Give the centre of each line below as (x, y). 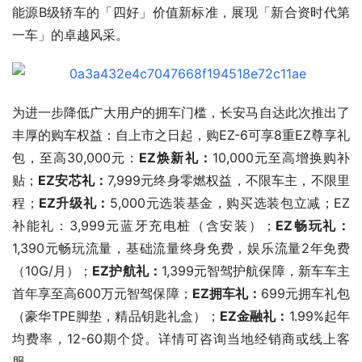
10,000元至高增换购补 (281, 158)
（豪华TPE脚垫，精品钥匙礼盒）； (116, 316)
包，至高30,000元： (76, 158)
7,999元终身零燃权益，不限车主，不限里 (229, 181)
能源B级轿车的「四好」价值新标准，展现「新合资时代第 (181, 13)
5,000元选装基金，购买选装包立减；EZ (230, 203)
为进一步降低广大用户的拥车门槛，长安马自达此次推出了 (181, 113)
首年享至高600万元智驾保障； (102, 294)
